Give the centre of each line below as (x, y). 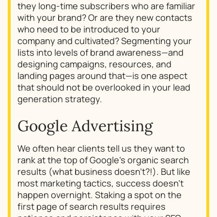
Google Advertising (85, 125)
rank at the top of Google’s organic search (103, 160)
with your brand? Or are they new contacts (105, 18)
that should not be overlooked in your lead (104, 87)
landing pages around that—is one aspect (103, 76)
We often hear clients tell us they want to (101, 148)
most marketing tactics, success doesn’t (101, 183)
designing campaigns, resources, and (95, 64)
